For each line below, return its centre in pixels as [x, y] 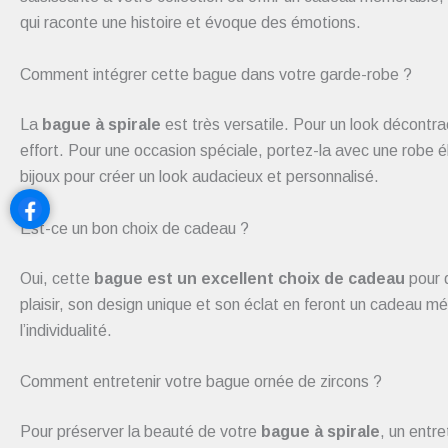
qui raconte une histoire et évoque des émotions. [190, 23]
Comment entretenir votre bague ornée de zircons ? [201, 382]
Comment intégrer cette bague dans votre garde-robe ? [216, 74]
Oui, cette [57, 278]
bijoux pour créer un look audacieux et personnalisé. [199, 176]
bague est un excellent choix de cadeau [249, 278]
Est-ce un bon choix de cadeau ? [134, 228]
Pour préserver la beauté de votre [140, 432]
